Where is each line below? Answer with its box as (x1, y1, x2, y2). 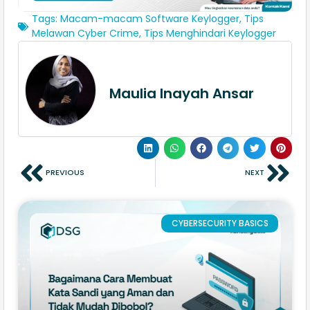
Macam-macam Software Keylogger (60, 12, 239, 26)
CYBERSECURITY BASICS (171, 217, 268, 230)
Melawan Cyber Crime (32, 26, 139, 41)
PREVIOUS (46, 167, 84, 179)
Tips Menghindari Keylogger (144, 26, 276, 41)
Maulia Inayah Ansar (109, 84, 254, 104)
